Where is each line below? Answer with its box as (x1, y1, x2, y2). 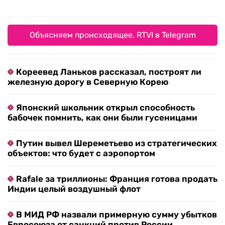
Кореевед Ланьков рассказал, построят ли (16, 67, 201, 77)
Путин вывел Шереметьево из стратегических (16, 138, 217, 149)
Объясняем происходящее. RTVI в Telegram (29, 30, 196, 40)
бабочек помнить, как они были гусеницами (8, 113, 197, 123)
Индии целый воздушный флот (8, 184, 141, 194)
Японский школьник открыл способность (16, 102, 195, 113)
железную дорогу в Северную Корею (8, 77, 168, 87)
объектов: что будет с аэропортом (8, 148, 155, 159)
